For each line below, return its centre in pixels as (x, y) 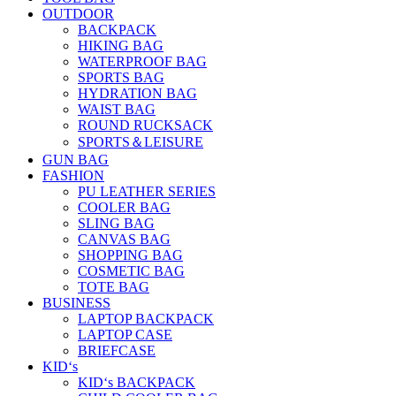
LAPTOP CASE (125, 335)
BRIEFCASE (117, 351)
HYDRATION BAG (137, 94)
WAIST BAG (117, 110)
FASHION (73, 176)
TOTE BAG (114, 287)
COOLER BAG (124, 208)
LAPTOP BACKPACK (146, 319)
